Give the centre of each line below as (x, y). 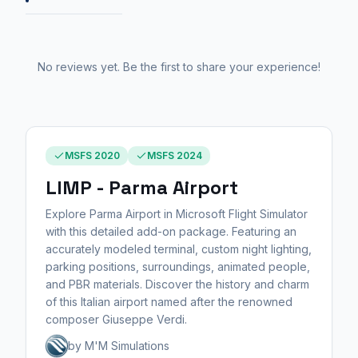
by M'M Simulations (119, 345)
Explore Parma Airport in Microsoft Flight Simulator (177, 213)
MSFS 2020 (92, 155)
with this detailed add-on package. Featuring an (171, 231)
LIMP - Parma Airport (142, 187)
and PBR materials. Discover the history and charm (177, 284)
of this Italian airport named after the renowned (169, 301)
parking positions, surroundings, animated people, (178, 266)
